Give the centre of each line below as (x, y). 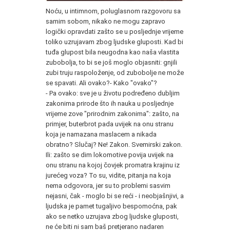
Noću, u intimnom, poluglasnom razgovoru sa (113, 11)
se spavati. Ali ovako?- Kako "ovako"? (101, 83)
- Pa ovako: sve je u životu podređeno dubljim (113, 93)
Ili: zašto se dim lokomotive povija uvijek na (110, 155)
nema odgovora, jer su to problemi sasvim (108, 185)
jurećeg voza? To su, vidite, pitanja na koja (108, 175)
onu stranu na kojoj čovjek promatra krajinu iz (113, 165)
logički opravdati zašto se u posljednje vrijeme (114, 31)
